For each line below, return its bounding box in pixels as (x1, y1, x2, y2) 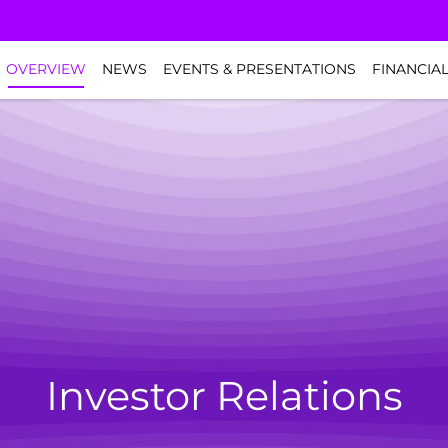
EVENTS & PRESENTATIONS (163, 60, 356, 79)
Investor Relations (45, 371, 403, 420)
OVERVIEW (6, 60, 86, 79)
